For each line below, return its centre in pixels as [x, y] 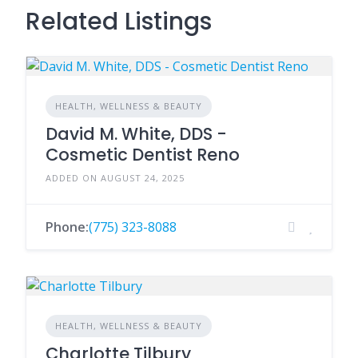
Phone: [67, 227]
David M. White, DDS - [136, 134]
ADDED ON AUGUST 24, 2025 [115, 178]
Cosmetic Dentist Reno [143, 155]
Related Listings [119, 22]
